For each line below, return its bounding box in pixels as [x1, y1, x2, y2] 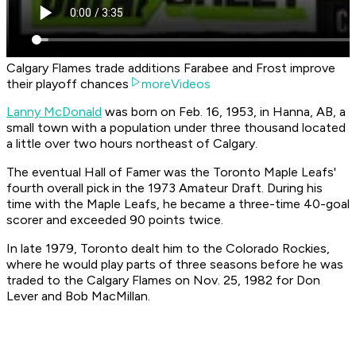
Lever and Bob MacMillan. [6, 288, 150, 304]
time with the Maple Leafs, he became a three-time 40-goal [6, 196, 350, 212]
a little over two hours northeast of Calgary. [6, 136, 261, 152]
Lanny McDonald [6, 104, 102, 120]
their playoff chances [6, 76, 129, 92]
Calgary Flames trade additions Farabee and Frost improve [6, 60, 335, 76]
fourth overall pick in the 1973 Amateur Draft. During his [6, 180, 323, 196]
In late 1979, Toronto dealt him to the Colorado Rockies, [6, 241, 330, 257]
